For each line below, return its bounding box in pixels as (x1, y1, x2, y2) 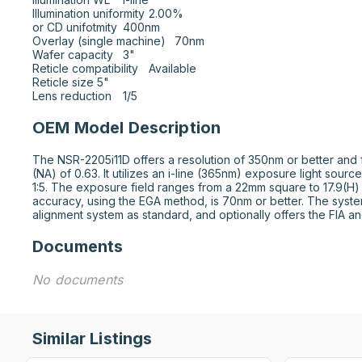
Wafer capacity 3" (32, 48, 113, 61)
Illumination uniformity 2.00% (32, 6, 145, 20)
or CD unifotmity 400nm (32, 20, 117, 34)
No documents (32, 271, 124, 288)
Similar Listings (32, 329, 153, 348)
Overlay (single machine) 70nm (32, 34, 166, 48)
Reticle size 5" (32, 75, 94, 89)
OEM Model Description (32, 118, 221, 137)
